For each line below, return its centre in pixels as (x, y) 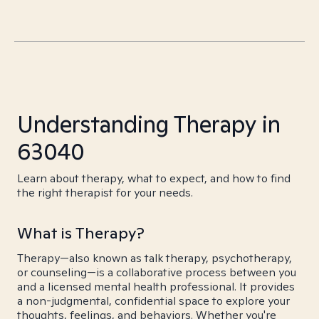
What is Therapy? (81, 233)
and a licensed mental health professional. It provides (156, 287)
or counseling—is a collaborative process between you (157, 272)
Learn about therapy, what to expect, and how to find (154, 178)
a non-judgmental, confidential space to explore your (153, 301)
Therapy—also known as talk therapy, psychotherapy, (155, 258)
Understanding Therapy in (149, 124)
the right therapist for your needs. (105, 193)
